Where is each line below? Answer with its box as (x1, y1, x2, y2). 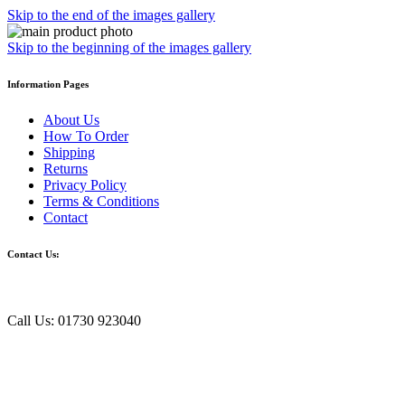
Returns (43, 160, 88, 176)
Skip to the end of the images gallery (7, 6, 215, 23)
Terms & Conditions (43, 193, 159, 209)
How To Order (43, 127, 128, 144)
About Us (43, 111, 99, 127)
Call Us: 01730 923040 (7, 312, 141, 328)
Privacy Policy (43, 176, 127, 193)
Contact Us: (7, 248, 60, 259)
